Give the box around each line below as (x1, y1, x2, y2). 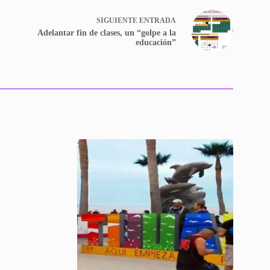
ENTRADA (139, 16, 176, 25)
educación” (135, 37, 176, 47)
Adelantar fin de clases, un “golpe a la (37, 28, 176, 37)
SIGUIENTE (96, 16, 139, 25)
